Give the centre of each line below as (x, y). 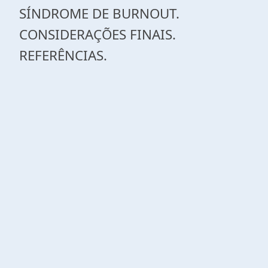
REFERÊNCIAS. (63, 55)
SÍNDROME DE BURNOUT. (99, 13)
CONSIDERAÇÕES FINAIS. (98, 34)
